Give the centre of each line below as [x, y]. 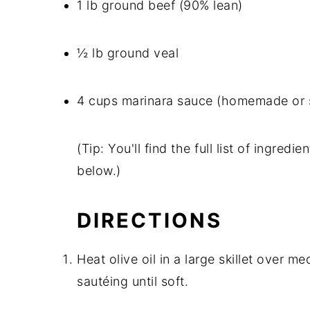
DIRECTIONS [149, 220]
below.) [99, 171]
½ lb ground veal [128, 53]
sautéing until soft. [133, 281]
